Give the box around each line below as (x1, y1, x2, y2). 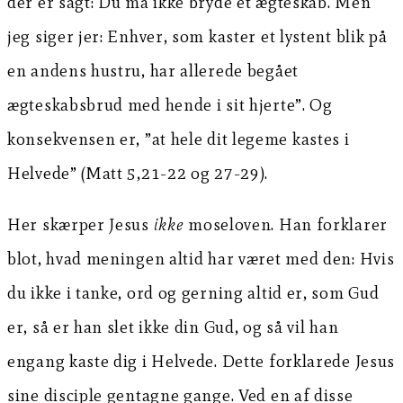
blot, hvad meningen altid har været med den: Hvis (7, 248, 395, 270)
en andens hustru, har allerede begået (7, 60, 299, 82)
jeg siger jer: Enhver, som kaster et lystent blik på (7, 26, 388, 48)
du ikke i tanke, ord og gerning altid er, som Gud (7, 282, 380, 304)
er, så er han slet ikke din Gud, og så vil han (7, 317, 339, 338)
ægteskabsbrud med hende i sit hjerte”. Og (7, 94, 333, 116)
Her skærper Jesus (7, 214, 154, 236)
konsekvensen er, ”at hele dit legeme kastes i (7, 129, 350, 150)
